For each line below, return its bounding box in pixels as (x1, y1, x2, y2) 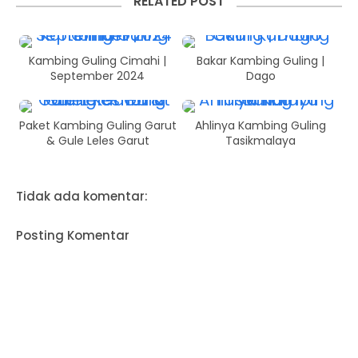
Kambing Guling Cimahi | (29, 52, 166, 69)
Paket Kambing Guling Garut (18, 117, 177, 133)
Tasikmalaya (225, 132, 296, 149)
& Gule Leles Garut (46, 132, 149, 149)
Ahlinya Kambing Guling (195, 117, 326, 133)
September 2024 (50, 67, 145, 84)
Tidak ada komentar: (16, 187, 148, 205)
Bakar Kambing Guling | (197, 52, 324, 69)
